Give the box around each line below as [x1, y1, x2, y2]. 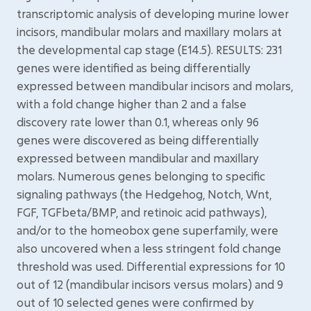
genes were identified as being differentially [17, 60, 251, 75]
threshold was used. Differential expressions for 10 [17, 259, 285, 274]
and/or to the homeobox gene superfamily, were [17, 223, 278, 237]
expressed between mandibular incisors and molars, [17, 78, 293, 93]
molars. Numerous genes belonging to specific [17, 169, 265, 183]
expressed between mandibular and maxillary [17, 151, 259, 165]
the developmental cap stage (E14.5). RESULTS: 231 [17, 42, 282, 57]
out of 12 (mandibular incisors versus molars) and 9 [17, 277, 283, 292]
